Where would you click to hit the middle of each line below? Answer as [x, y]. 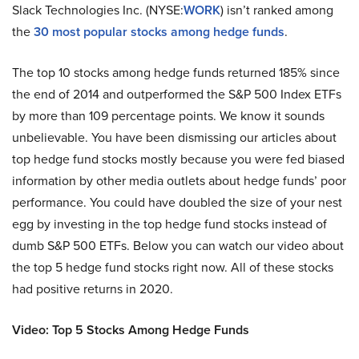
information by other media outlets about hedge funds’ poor [179, 180]
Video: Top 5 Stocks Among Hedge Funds [131, 329]
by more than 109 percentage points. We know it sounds [168, 115]
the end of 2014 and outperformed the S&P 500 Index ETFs [177, 94]
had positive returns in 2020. [93, 288]
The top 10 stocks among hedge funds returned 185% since [176, 72]
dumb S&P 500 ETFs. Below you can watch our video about [178, 245]
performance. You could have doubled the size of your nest [177, 202]
